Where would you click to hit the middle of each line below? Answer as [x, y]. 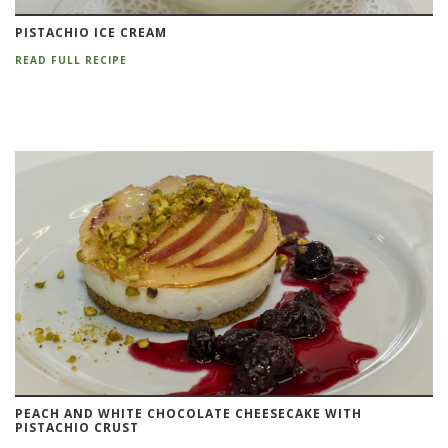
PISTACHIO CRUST [77, 428]
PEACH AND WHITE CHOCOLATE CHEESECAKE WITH [188, 414]
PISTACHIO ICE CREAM [91, 33]
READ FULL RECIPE [71, 60]
